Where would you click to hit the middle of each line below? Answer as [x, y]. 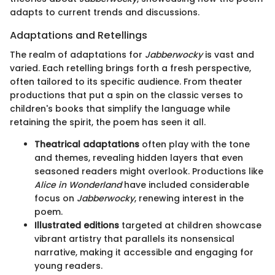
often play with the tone [195, 145]
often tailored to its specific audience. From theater [126, 82]
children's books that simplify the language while [120, 109]
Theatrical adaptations [87, 145]
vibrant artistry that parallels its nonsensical [134, 239]
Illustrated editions [77, 226]
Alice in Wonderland [78, 185]
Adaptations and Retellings [79, 36]
